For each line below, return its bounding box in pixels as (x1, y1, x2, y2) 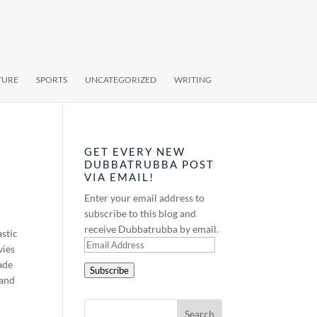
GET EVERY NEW (84, 145, 186, 158)
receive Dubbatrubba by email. (84, 223, 219, 235)
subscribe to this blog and (84, 207, 197, 219)
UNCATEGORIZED (85, 74, 156, 85)
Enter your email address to (84, 192, 205, 204)
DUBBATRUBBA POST (84, 158, 215, 171)
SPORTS (36, 74, 67, 85)
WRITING (174, 74, 212, 85)
